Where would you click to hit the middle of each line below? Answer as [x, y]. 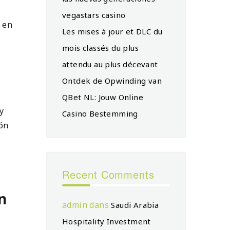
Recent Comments [109, 174]
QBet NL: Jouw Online [103, 97]
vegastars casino [94, 15]
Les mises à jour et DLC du [112, 31]
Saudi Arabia [135, 205]
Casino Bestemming [100, 113]
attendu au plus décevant [110, 64]
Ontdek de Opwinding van [112, 80]
